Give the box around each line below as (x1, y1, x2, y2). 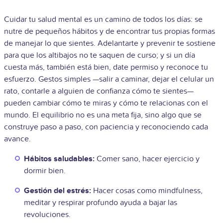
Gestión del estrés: (24, 186, 91, 196)
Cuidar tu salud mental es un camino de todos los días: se (4, 14, 203, 25)
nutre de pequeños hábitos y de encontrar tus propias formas (4, 26, 215, 37)
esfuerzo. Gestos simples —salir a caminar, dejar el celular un (4, 74, 214, 85)
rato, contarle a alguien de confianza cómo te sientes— (4, 86, 194, 97)
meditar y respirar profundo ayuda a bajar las (24, 198, 177, 208)
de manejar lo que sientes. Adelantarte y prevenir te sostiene (4, 38, 216, 49)
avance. (4, 134, 31, 144)
